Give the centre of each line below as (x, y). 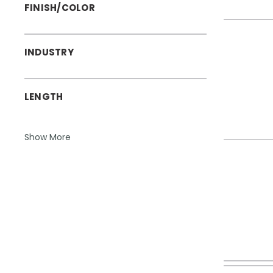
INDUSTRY (49, 52)
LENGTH (44, 96)
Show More (48, 137)
